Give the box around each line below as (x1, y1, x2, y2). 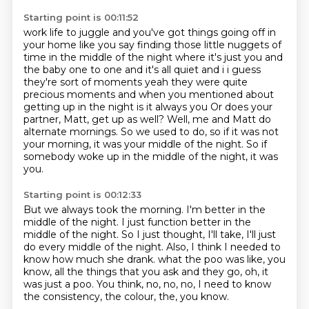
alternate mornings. (23, 126, 121, 138)
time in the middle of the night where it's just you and (23, 51, 283, 63)
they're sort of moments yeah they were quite (23, 76, 248, 88)
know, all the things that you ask (23, 266, 181, 278)
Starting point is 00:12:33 (23, 189, 141, 200)
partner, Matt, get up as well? (23, 113, 167, 126)
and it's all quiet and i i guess (124, 63, 261, 76)
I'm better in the (186, 203, 266, 216)
